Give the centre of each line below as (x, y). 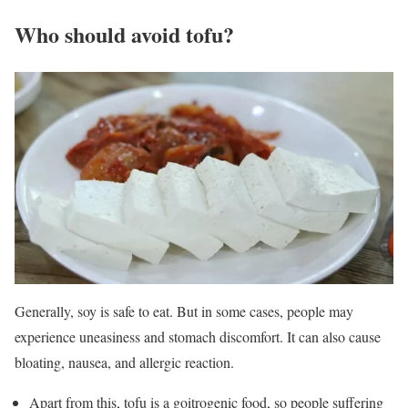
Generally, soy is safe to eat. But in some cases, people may (184, 311)
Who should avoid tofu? (124, 34)
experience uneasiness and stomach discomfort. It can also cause (198, 337)
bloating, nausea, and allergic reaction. (124, 362)
